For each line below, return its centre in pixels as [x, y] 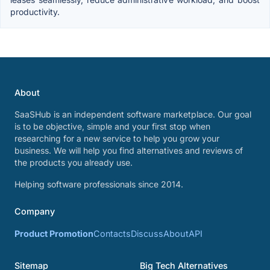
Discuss [147, 234]
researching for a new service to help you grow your [117, 138]
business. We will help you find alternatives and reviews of [129, 150]
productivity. [35, 12]
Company [35, 211]
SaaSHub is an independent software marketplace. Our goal [133, 114]
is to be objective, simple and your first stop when [112, 126]
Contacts [112, 234]
